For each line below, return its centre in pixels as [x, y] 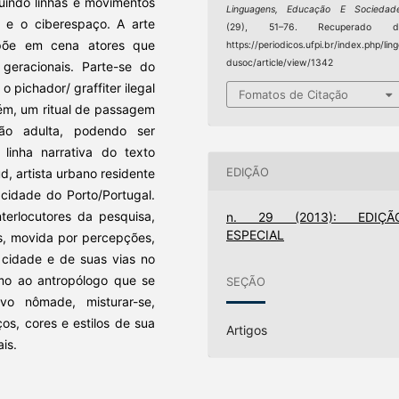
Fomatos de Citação [294, 95]
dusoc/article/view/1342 [280, 62]
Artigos [247, 330]
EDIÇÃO [248, 171]
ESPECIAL [256, 235]
